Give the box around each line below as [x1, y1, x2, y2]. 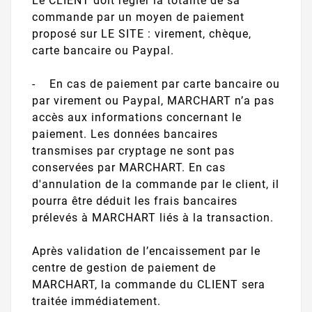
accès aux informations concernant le [32, 110, 242, 124]
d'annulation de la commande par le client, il [32, 177, 279, 191]
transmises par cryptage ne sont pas [32, 143, 235, 157]
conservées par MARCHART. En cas [32, 160, 226, 174]
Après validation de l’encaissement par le [32, 244, 260, 258]
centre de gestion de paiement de [32, 260, 216, 274]
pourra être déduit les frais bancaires [32, 194, 237, 208]
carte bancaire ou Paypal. [32, 43, 174, 57]
